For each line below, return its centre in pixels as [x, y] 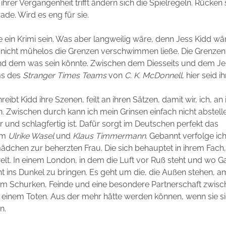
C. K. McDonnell [153, 76]
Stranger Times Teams [65, 76]
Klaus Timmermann [109, 136]
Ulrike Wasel [31, 136]
